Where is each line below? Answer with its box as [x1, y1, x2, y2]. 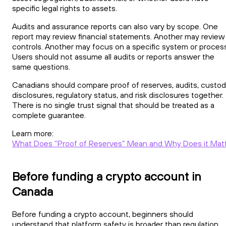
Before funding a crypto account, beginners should [12, 208, 193, 219]
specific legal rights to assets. [12, 3, 117, 13]
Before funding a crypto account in [12, 168, 201, 184]
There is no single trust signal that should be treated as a [12, 99, 214, 110]
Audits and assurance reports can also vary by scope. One [12, 21, 218, 31]
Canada [12, 183, 53, 199]
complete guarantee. [12, 109, 86, 120]
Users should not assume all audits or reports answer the [12, 51, 214, 62]
